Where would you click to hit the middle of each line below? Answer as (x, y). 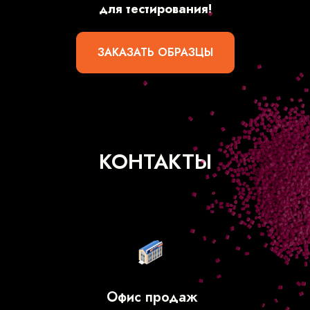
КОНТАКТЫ (155, 161)
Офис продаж (152, 297)
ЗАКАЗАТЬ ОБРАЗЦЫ (155, 52)
